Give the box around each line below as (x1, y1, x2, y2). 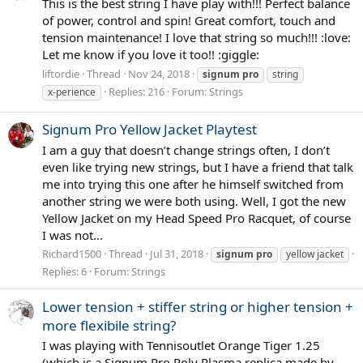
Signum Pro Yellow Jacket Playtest (42, 119, 257, 139)
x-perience (48, 84, 96, 99)
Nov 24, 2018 (128, 66, 190, 81)
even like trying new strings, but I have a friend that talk (42, 158, 353, 175)
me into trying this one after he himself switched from (42, 175, 344, 192)
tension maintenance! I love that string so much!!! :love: (42, 28, 351, 45)
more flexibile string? (42, 315, 176, 335)
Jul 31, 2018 (150, 246, 203, 262)
